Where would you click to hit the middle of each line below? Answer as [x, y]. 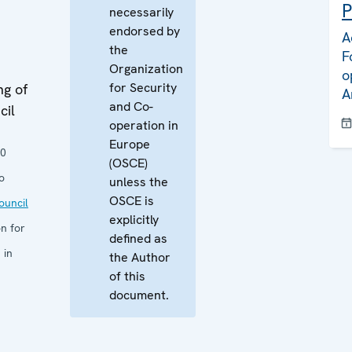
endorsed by [145, 31]
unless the [139, 182]
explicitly [134, 220]
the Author [140, 257]
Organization [146, 69]
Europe [130, 144]
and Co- [131, 106]
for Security [143, 88]
